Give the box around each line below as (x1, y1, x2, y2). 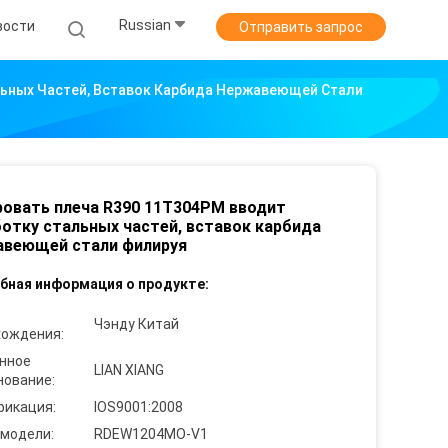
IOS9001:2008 (94, 399, 183, 415)
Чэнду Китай (94, 316, 179, 332)
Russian (119, 17, 171, 34)
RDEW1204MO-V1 (94, 426, 208, 442)
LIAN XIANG (94, 362, 164, 378)
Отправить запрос (239, 19, 363, 35)
